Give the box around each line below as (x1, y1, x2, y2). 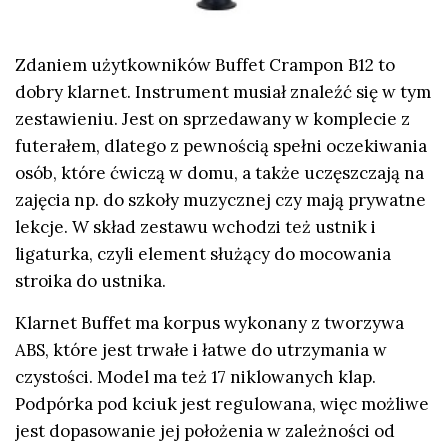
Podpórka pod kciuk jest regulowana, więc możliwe (15, 392, 429, 415)
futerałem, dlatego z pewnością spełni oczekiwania (15, 135, 427, 158)
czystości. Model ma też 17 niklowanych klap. (15, 365, 376, 388)
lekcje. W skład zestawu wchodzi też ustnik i (15, 216, 376, 239)
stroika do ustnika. (15, 270, 166, 293)
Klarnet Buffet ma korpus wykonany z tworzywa (15, 311, 404, 334)
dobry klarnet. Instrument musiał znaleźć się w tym (15, 81, 431, 104)
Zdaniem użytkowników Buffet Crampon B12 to (15, 54, 395, 77)
